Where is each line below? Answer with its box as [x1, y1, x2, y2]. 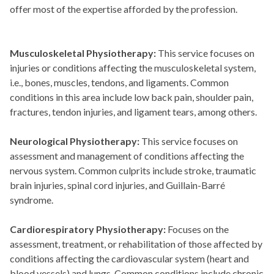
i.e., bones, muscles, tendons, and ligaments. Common [10, 76, 229, 88]
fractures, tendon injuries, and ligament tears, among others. [10, 106, 259, 117]
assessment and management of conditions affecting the [10, 150, 244, 161]
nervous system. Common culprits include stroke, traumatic [10, 165, 256, 176]
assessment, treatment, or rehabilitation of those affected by [10, 238, 262, 250]
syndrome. [10, 194, 55, 206]
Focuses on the [166, 223, 229, 235]
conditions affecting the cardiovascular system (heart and [10, 253, 249, 264]
